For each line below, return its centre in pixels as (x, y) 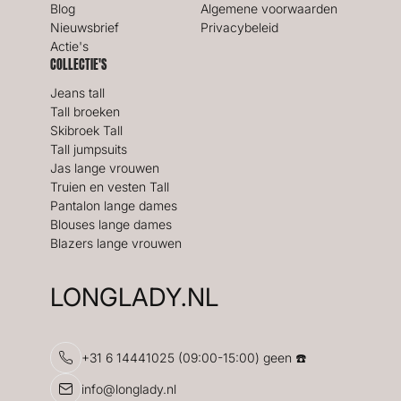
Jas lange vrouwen (105, 168)
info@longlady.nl (129, 389)
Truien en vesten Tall (110, 187)
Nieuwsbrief (85, 27)
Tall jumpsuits (89, 149)
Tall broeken (85, 111)
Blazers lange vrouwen (116, 243)
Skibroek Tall (86, 130)
